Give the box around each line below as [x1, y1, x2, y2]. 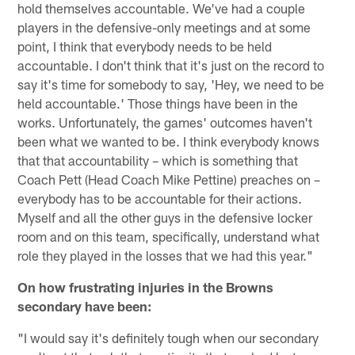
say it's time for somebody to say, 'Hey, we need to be [17, 75, 325, 92]
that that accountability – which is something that [17, 151, 299, 168]
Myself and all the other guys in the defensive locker [17, 208, 313, 225]
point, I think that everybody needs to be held [17, 37, 273, 54]
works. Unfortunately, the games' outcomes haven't [17, 113, 313, 130]
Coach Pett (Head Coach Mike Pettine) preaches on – [17, 170, 321, 187]
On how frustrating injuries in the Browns [17, 278, 274, 295]
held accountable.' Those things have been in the [17, 94, 299, 111]
